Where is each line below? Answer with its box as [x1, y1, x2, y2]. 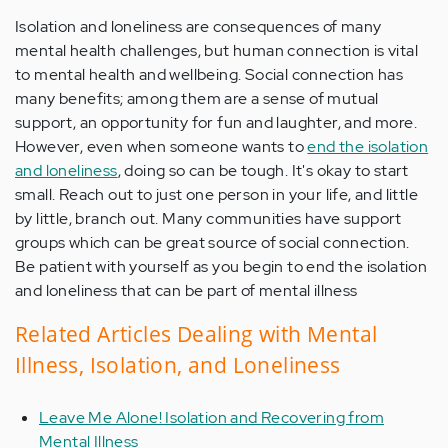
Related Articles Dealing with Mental [15, 320, 378, 349]
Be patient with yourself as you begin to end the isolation [15, 256, 428, 278]
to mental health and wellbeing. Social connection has [15, 64, 404, 86]
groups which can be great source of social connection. [15, 232, 410, 254]
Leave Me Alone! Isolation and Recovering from [39, 407, 384, 429]
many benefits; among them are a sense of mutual [15, 88, 379, 110]
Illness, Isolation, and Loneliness [15, 351, 341, 380]
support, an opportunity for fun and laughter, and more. [15, 112, 417, 134]
